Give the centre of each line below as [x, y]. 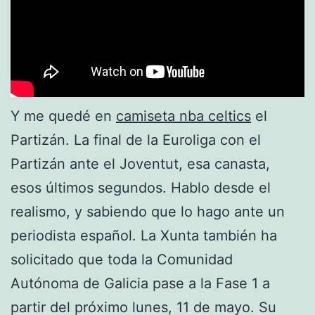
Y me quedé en [63, 116]
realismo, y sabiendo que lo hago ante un [148, 211]
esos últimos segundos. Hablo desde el [141, 187]
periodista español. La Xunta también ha [144, 235]
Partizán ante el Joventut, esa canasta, [140, 163]
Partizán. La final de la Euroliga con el [136, 140]
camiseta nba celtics [184, 116]
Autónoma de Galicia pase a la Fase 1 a [140, 283]
